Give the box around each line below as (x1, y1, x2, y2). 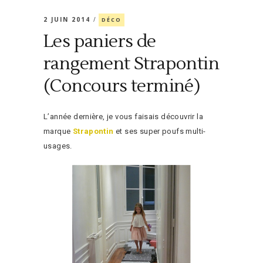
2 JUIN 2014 (43, 15, 93, 23)
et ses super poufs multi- (113, 127, 206, 136)
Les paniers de (43, 30, 156, 53)
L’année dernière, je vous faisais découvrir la (43, 112, 203, 121)
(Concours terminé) (43, 75, 200, 97)
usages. (43, 141, 72, 150)
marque (43, 127, 73, 136)
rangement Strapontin (43, 52, 219, 75)
